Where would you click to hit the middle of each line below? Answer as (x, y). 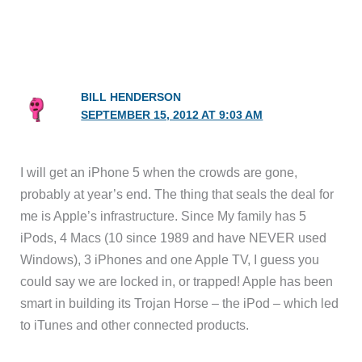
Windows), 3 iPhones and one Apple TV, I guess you (170, 260)
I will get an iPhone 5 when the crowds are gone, (159, 173)
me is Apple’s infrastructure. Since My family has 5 (164, 216)
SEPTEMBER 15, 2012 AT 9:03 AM (172, 115)
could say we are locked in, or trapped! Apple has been (177, 282)
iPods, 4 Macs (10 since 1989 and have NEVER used (174, 238)
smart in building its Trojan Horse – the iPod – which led (180, 303)
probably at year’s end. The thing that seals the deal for (177, 194)
